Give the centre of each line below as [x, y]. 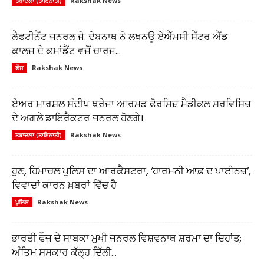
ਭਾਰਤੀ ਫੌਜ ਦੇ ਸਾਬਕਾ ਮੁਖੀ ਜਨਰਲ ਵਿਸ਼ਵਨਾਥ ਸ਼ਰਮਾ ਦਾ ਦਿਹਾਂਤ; [127, 239]
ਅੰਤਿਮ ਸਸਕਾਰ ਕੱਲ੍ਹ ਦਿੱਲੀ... [64, 253]
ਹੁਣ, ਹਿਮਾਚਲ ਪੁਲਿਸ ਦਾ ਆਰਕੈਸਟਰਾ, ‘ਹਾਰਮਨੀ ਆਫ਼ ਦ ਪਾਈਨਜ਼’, [131, 171]
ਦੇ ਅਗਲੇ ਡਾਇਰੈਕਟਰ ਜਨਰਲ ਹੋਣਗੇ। [78, 118]
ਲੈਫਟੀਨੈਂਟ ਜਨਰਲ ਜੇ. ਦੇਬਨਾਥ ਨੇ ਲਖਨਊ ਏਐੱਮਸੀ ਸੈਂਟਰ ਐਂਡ [120, 37]
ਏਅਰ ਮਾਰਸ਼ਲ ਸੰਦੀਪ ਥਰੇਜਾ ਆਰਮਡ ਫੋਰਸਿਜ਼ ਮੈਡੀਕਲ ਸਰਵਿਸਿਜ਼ [131, 104]
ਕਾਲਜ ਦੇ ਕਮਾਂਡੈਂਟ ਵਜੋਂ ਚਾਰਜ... [66, 51]
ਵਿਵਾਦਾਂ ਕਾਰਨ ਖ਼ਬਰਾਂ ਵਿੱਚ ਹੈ [64, 186]
